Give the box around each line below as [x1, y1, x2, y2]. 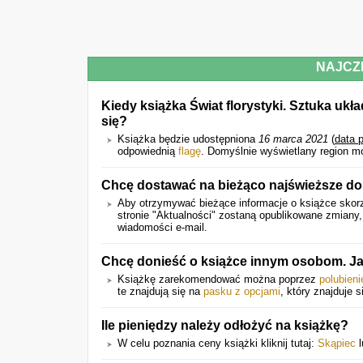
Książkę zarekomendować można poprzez [117, 273, 319, 285]
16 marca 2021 [258, 133, 328, 145]
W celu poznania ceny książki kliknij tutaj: [117, 337, 318, 349]
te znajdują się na [117, 285, 203, 297]
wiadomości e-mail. [117, 221, 207, 233]
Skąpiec [318, 337, 356, 349]
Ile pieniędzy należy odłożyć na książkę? [101, 318, 348, 332]
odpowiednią [117, 145, 178, 157]
